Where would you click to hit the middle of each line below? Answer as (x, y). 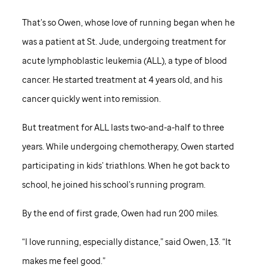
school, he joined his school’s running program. (114, 184)
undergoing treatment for (173, 41)
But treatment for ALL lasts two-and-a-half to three (123, 127)
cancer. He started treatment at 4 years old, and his (122, 79)
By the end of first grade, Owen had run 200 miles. (120, 213)
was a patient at (54, 41)
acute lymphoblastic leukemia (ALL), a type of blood (124, 60)
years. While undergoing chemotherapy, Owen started (128, 146)
